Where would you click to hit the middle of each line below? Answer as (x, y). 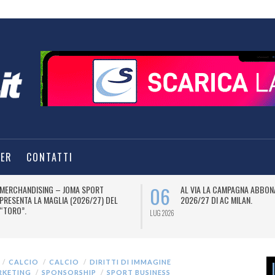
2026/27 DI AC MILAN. (216, 200)
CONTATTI (50, 157)
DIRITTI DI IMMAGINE (130, 262)
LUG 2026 (162, 213)
